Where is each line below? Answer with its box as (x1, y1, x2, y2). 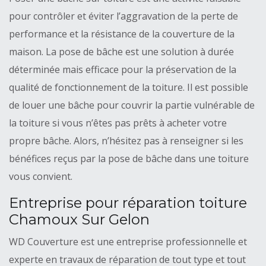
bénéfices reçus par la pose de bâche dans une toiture (9, 152, 249, 166)
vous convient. (9, 170, 72, 183)
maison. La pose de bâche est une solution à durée (9, 45, 234, 59)
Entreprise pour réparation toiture (9, 194, 247, 212)
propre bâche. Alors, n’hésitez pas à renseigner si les (9, 134, 243, 148)
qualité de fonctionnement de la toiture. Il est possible (9, 81, 248, 94)
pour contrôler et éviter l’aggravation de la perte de (9, 9, 238, 23)
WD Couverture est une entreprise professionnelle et (9, 235, 247, 249)
